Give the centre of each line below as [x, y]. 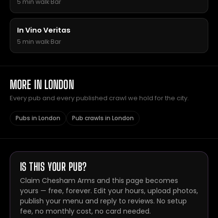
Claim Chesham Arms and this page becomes [99, 181]
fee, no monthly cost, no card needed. [85, 211]
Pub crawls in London [103, 118]
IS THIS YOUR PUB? [54, 167]
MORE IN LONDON [42, 84]
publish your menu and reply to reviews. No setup [103, 201]
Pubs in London [38, 118]
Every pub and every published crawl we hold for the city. [99, 98]
